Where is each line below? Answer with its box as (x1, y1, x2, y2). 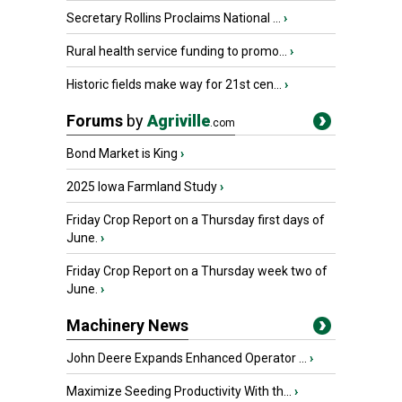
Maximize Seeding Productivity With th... (66, 384, 292, 398)
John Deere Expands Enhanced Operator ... (66, 351, 307, 365)
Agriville (147, 111, 210, 130)
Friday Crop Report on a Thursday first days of (66, 213, 325, 227)
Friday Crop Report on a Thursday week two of (66, 264, 328, 278)
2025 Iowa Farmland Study (66, 179, 217, 194)
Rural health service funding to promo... (66, 44, 287, 58)
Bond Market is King (66, 146, 178, 161)
